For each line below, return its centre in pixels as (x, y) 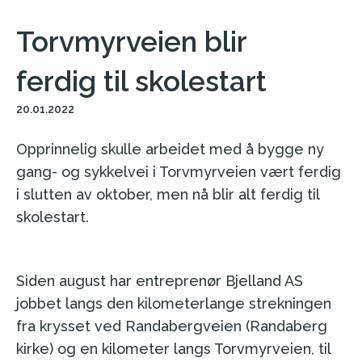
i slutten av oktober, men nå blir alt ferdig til (168, 194)
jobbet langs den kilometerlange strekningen (174, 303)
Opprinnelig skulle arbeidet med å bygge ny (170, 149)
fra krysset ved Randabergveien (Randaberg (172, 326)
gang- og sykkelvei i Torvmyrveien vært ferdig (179, 171)
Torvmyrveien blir (131, 41)
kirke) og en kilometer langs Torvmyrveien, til (173, 348)
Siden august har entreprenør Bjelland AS (160, 280)
